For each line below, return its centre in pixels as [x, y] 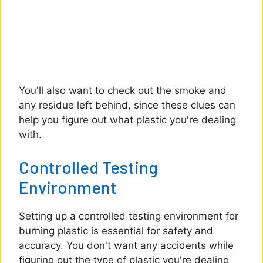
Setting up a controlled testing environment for [129, 216]
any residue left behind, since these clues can [127, 105]
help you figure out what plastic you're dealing [127, 120]
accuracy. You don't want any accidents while [126, 245]
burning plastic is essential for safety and [116, 230]
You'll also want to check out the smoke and [123, 91]
